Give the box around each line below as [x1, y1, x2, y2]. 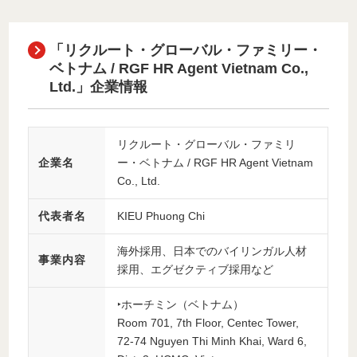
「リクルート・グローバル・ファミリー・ [49, 42, 323, 59]
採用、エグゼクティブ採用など [117, 262, 274, 276]
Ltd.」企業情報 [49, 79, 148, 96]
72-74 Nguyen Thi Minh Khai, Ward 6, [117, 334, 308, 347]
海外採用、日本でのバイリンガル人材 [117, 244, 308, 257]
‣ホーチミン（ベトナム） [117, 297, 245, 311]
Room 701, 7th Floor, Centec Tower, [117, 316, 300, 329]
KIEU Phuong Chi [117, 209, 206, 222]
